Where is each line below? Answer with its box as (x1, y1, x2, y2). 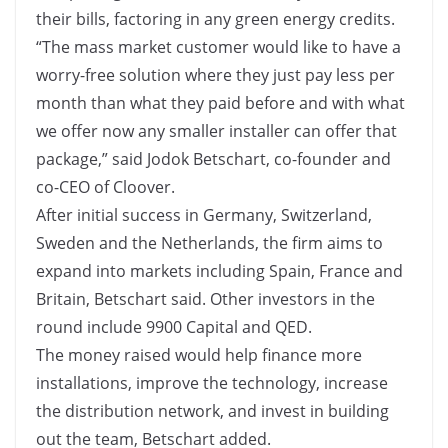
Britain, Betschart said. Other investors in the (36, 288, 375, 310)
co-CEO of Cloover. (36, 176, 175, 198)
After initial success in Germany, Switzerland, (36, 204, 372, 226)
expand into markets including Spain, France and (36, 260, 403, 282)
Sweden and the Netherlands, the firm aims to (36, 232, 383, 254)
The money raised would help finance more (36, 344, 362, 366)
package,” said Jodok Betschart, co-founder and (36, 148, 391, 170)
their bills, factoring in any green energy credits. (36, 8, 395, 30)
